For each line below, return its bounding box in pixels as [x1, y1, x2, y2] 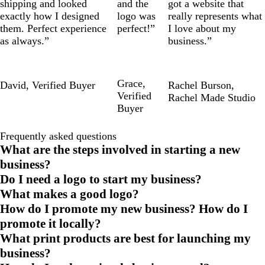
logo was [117, 9, 156, 22]
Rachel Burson [167, 79, 231, 91]
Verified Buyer [32, 79, 95, 91]
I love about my [167, 22, 236, 34]
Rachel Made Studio [167, 91, 256, 104]
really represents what [167, 9, 262, 22]
